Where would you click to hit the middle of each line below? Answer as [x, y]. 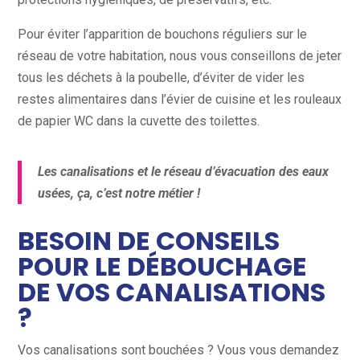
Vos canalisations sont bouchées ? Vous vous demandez [179, 350]
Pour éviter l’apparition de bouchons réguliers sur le [163, 35]
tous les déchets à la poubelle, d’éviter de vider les [162, 78]
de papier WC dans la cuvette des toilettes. [139, 121]
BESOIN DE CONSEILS [149, 241]
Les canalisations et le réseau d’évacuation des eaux [184, 172]
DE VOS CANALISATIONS [172, 292]
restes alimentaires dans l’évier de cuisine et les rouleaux [180, 100]
